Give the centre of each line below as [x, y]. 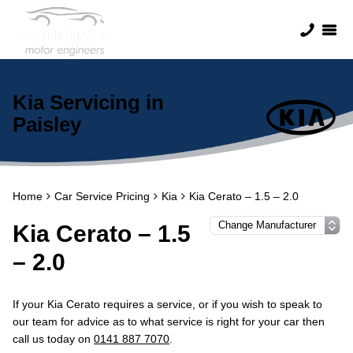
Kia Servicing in [88, 102]
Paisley [47, 124]
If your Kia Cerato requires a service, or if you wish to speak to [167, 304]
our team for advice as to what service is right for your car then [169, 321]
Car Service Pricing [102, 196]
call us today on [53, 339]
